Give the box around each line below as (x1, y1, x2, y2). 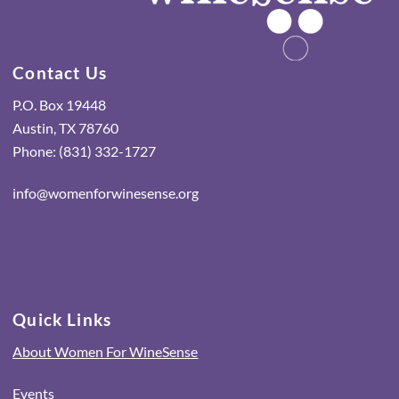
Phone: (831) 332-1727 (12, 142, 157, 159)
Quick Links (12, 308, 112, 330)
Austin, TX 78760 (12, 118, 119, 136)
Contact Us (12, 62, 107, 84)
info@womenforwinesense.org (12, 183, 199, 201)
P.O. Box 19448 (12, 95, 107, 113)
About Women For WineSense (12, 342, 199, 360)
